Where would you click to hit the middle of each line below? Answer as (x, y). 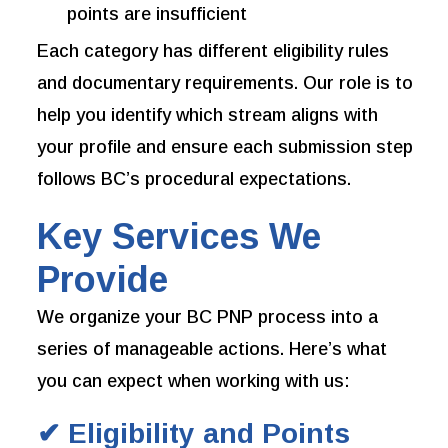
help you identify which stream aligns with (208, 115)
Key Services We (179, 237)
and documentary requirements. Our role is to (225, 83)
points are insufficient (157, 14)
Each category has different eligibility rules (213, 51)
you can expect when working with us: (194, 381)
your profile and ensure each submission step (225, 147)
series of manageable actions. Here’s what (212, 349)
